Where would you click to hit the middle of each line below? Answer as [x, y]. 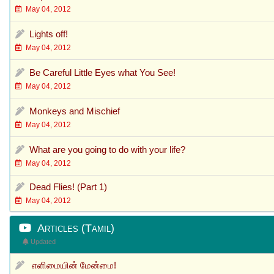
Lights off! [49, 34]
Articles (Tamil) [73, 228]
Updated [42, 241]
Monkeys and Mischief [75, 111]
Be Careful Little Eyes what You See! [102, 72]
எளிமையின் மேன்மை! [74, 265]
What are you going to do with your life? [107, 149]
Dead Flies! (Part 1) [68, 187]
